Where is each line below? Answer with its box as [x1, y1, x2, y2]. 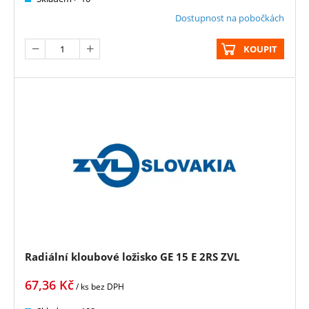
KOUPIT [243, 42, 277, 55]
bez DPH [91, 280, 124, 292]
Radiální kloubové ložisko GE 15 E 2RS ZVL [25, 249, 239, 263]
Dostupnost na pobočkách [175, 11, 284, 24]
